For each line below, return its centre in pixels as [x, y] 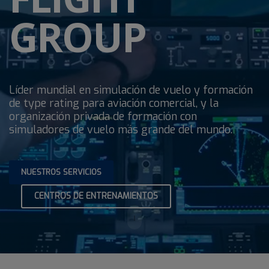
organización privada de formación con [103, 116]
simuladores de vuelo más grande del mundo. [121, 129]
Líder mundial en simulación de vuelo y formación [131, 90]
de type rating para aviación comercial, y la [114, 103]
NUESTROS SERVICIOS [61, 172]
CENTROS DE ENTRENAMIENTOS [96, 196]
